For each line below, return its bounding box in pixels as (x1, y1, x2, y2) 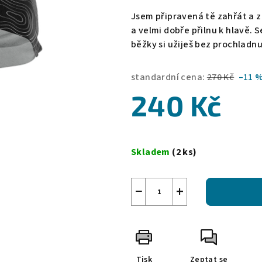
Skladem (131, 146, 173, 159)
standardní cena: (131, 71, 205, 84)
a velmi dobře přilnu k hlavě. (131, 24, 253, 37)
